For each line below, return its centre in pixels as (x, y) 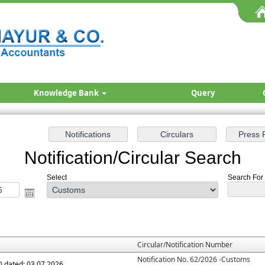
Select (57, 177)
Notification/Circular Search (132, 158)
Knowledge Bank (67, 93)
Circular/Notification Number (185, 245)
